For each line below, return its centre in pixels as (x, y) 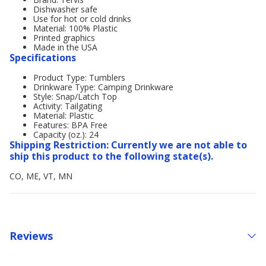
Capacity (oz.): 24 (66, 134)
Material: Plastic (64, 115)
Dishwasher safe (65, 9)
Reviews (31, 235)
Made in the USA (65, 47)
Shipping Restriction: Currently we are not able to (128, 145)
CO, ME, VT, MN (41, 176)
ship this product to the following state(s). (111, 156)
